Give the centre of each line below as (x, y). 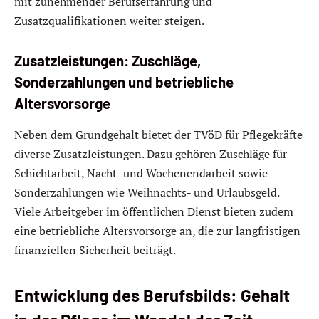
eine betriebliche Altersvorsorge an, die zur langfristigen (157, 230)
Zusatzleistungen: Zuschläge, (108, 61)
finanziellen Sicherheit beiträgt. (95, 250)
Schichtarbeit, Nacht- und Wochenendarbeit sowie (141, 173)
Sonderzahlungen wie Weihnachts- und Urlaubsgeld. (147, 192)
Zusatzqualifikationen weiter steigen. (109, 20)
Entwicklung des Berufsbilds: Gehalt (152, 296)
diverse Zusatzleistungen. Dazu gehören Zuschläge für (151, 153)
